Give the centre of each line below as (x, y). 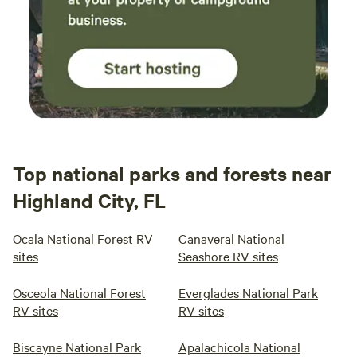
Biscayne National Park (77, 347)
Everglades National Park (248, 292)
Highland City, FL (89, 200)
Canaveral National (231, 238)
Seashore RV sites (228, 256)
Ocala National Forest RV (83, 238)
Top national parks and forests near (172, 173)
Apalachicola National (239, 347)
